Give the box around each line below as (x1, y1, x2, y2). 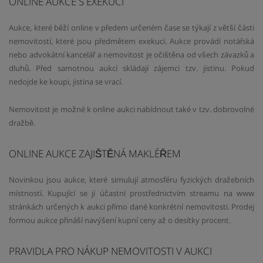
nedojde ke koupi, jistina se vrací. (9, 76, 123, 87)
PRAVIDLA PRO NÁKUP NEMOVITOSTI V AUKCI (9, 243, 212, 258)
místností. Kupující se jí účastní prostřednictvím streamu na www (9, 188, 254, 199)
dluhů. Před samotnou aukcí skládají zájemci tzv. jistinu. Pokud (9, 63, 254, 74)
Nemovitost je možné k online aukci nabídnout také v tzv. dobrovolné (9, 104, 254, 115)
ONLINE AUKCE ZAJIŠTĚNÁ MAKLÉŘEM (9, 146, 181, 160)
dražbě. (9, 117, 35, 129)
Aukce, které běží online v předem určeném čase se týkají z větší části (9, 22, 254, 33)
